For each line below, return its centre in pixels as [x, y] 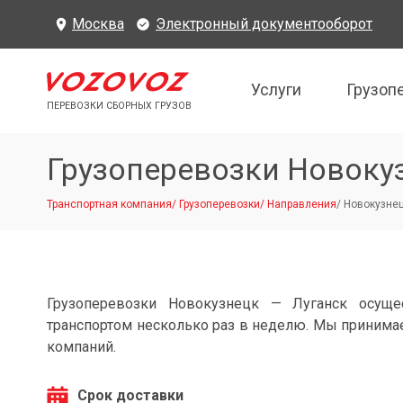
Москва [98, 24]
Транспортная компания [109, 204]
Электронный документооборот [264, 24]
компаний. [81, 347]
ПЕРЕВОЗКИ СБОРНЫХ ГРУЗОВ [119, 106]
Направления [302, 204]
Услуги [276, 89]
